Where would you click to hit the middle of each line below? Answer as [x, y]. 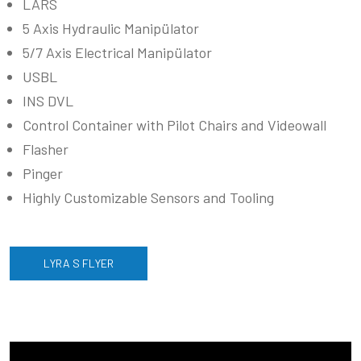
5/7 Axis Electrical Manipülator [117, 53]
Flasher [46, 149]
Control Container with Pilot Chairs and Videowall [174, 125]
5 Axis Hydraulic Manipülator [111, 29]
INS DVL [48, 101]
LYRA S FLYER [79, 263]
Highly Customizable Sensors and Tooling [148, 198]
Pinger [43, 174]
